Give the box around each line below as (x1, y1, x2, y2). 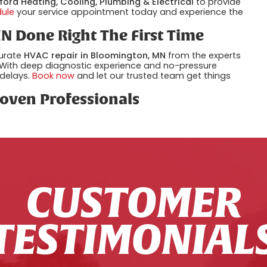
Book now (32, 70, 75, 82)
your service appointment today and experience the (17, 5, 244, 18)
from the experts (166, 49, 241, 62)
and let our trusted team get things (74, 70, 231, 82)
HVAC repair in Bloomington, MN (24, 49, 166, 62)
